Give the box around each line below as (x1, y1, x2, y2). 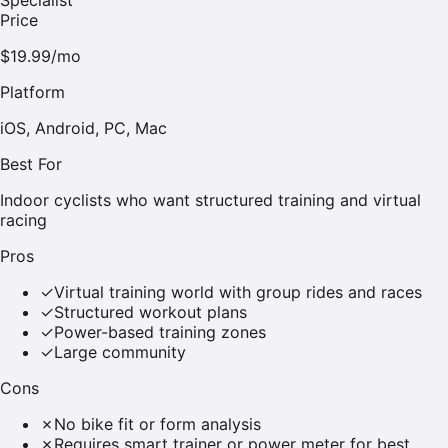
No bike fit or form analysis (54, 413, 261, 434)
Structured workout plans (54, 301, 247, 322)
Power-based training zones (54, 321, 266, 342)
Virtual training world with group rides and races (54, 281, 422, 302)
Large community (54, 341, 186, 362)
